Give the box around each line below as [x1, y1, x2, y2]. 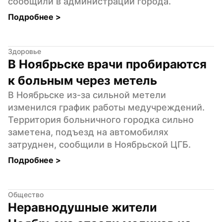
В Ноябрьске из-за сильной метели [8, 89, 166, 100]
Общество [8, 190, 44, 199]
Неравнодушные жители [8, 200, 157, 215]
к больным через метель [8, 73, 157, 88]
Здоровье [8, 47, 41, 55]
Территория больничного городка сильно [8, 114, 194, 125]
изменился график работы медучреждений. [8, 102, 205, 112]
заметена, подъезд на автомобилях [8, 126, 168, 137]
